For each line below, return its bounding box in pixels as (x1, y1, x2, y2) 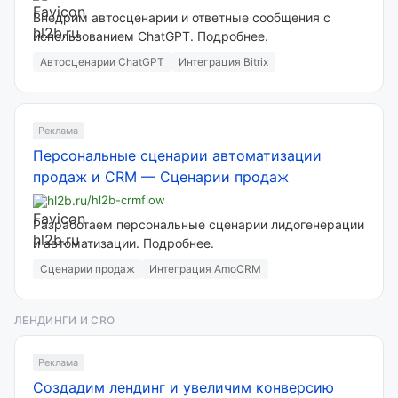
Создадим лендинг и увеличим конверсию (33, 378, 334, 396)
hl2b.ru (47, 193, 87, 208)
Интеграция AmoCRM (149, 262, 261, 275)
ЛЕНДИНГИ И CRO (14, 314, 115, 327)
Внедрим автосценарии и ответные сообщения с (33, 10, 330, 25)
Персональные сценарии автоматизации (33, 147, 322, 164)
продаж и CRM (33, 168, 137, 186)
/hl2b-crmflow (87, 193, 165, 207)
